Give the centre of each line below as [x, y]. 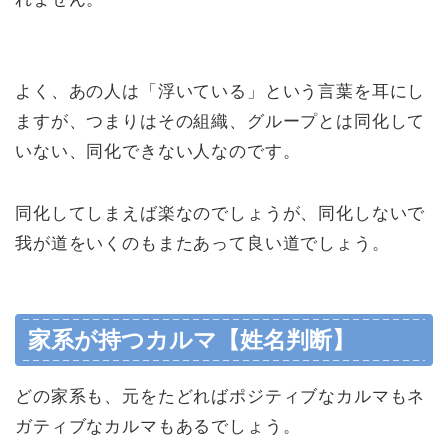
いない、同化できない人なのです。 [158, 152]
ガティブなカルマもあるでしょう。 [158, 426]
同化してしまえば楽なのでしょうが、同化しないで [220, 214]
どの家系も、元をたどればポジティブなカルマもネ [220, 396]
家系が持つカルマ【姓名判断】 [191, 339]
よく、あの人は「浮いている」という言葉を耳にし [220, 92]
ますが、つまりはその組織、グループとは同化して [220, 122]
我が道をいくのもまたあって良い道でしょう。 [208, 244]
